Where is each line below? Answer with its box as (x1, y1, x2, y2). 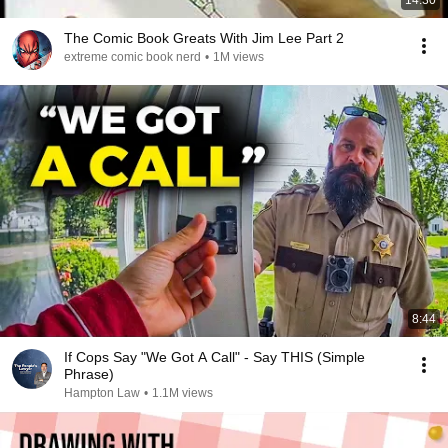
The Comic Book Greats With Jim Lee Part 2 (64, 30, 344, 46)
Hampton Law (64, 386, 140, 400)
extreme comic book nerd (64, 50, 201, 64)
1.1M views (152, 386, 213, 400)
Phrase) (64, 366, 114, 382)
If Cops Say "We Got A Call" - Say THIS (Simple (64, 349, 365, 365)
